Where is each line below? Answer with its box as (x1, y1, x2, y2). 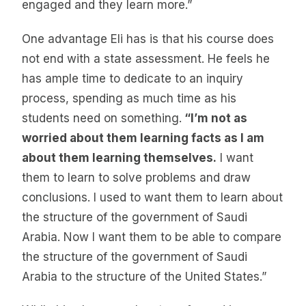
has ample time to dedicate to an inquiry (22, 71, 243, 85)
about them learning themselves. (22, 150, 217, 165)
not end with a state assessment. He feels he (22, 51, 270, 66)
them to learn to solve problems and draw (22, 170, 251, 184)
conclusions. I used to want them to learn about (22, 190, 283, 204)
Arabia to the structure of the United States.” (22, 269, 266, 283)
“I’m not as (182, 111, 247, 125)
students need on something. (22, 111, 182, 125)
